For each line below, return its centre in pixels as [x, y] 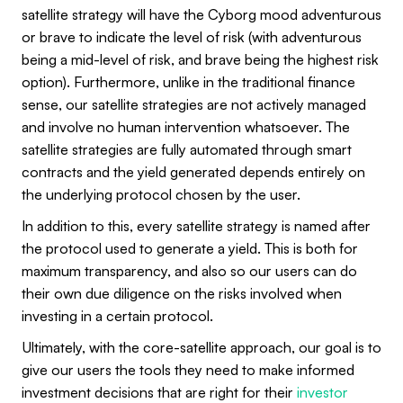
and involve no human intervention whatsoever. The [186, 127]
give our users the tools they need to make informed [188, 370]
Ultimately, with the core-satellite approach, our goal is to [201, 348]
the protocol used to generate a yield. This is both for [190, 249]
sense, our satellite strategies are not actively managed [194, 105]
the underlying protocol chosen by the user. [163, 195]
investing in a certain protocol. [117, 316]
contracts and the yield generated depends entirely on [193, 172]
